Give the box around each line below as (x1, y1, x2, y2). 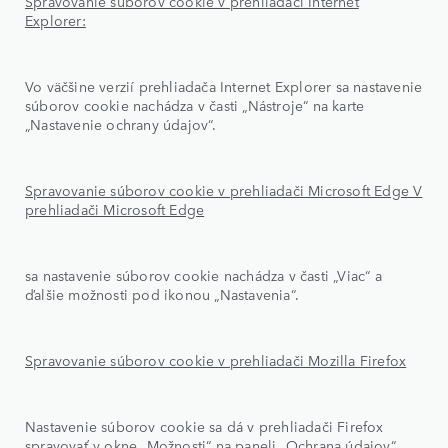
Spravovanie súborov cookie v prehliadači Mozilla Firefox (25, 349, 407, 370)
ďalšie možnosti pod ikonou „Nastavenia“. (25, 283, 299, 304)
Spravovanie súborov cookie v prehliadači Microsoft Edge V (25, 179, 423, 200)
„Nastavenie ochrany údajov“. (25, 113, 217, 134)
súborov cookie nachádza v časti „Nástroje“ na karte (25, 94, 365, 115)
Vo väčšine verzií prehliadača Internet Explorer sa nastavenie (25, 75, 423, 96)
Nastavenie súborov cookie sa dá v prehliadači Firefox (25, 415, 384, 436)
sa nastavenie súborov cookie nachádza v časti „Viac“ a (25, 264, 382, 285)
